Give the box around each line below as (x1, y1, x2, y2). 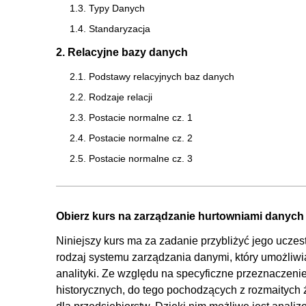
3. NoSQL (56, 217, 105, 229)
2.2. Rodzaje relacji (70, 91, 152, 102)
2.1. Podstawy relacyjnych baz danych (70, 70, 234, 82)
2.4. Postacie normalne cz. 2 (70, 132, 193, 143)
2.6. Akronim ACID (70, 173, 152, 184)
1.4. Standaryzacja (70, 23, 150, 34)
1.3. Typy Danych (70, 2, 145, 14)
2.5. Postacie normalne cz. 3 (70, 152, 193, 164)
